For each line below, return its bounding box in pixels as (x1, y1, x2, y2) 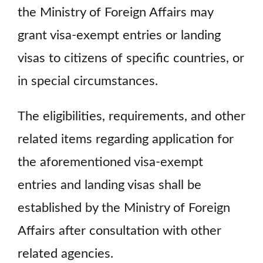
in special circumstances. (18, 75, 158, 87)
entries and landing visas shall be (18, 179, 201, 192)
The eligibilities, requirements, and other (18, 110, 245, 123)
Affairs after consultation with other (18, 225, 221, 238)
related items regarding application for (18, 133, 234, 146)
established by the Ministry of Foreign (18, 202, 230, 215)
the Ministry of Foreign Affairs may (18, 6, 213, 19)
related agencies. (18, 248, 113, 261)
